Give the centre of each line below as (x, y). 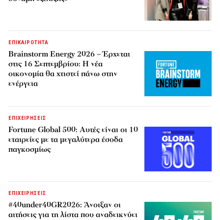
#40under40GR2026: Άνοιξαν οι (65, 205)
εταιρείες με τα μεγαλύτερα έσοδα (66, 139)
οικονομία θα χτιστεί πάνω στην (63, 74)
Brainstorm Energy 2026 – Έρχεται (69, 54)
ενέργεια (23, 84)
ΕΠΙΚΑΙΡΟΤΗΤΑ (28, 43)
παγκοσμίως (30, 149)
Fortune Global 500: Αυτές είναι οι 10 (73, 129)
